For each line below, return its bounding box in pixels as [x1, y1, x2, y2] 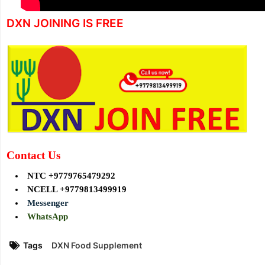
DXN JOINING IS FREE [7, 17, 124, 31]
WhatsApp [27, 212, 68, 222]
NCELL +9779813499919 [27, 185, 127, 195]
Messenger [27, 198, 69, 208]
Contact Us [7, 149, 60, 162]
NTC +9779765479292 [27, 171, 115, 181]
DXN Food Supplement [51, 240, 142, 251]
